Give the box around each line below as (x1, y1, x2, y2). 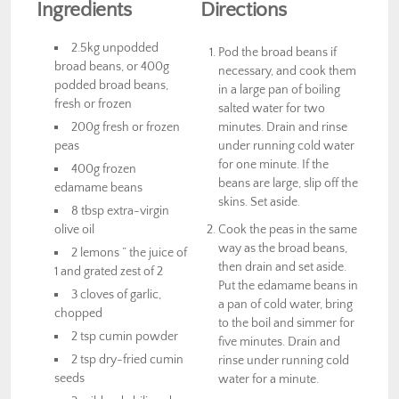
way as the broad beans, (218, 240, 347, 256)
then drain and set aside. (218, 259, 346, 274)
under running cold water (218, 138, 354, 153)
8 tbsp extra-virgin (71, 203, 170, 218)
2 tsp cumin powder (71, 329, 179, 344)
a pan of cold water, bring (218, 297, 353, 312)
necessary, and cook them (218, 63, 356, 78)
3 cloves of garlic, (71, 287, 162, 302)
